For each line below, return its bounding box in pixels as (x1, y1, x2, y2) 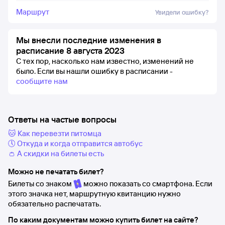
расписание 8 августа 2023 (16, 45, 125, 56)
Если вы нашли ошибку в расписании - (37, 66, 173, 76)
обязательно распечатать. (8, 199, 101, 208)
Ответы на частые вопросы (8, 114, 117, 125)
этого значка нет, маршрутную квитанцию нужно (8, 189, 181, 198)
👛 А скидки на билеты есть (8, 149, 104, 158)
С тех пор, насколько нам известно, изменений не (16, 56, 194, 66)
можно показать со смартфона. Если (82, 179, 212, 188)
